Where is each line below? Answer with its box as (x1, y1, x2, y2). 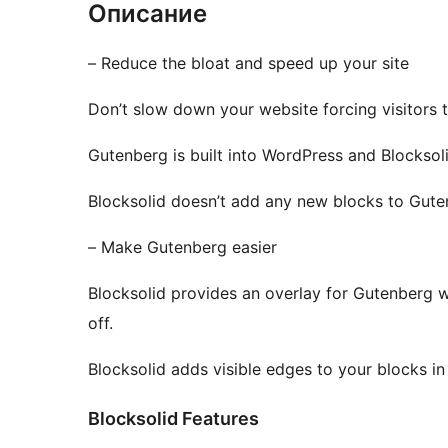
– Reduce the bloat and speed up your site (88, 52, 409, 73)
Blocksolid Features (88, 407, 259, 429)
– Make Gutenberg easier (88, 236, 277, 257)
